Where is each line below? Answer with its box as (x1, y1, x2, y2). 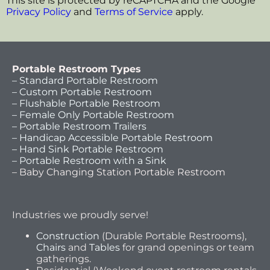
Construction (36, 230, 99, 242)
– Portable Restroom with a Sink (12, 155, 166, 167)
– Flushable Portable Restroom (12, 98, 160, 110)
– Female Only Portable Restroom (12, 109, 174, 121)
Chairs (36, 242, 66, 254)
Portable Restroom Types (12, 63, 141, 75)
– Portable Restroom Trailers (12, 121, 146, 133)
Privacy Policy (6, 6, 71, 18)
